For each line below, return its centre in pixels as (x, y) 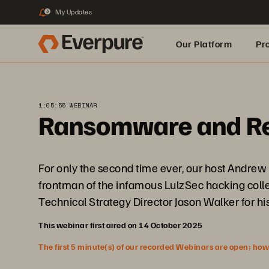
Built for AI (198, 82)
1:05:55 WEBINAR (68, 105)
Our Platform (204, 44)
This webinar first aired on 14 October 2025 (121, 225)
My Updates (74, 12)
